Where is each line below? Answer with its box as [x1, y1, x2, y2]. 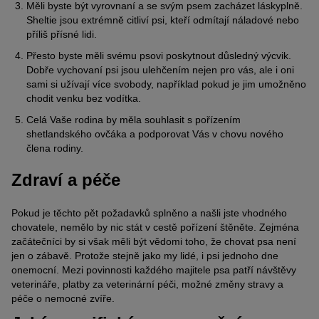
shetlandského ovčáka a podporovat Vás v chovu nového [26, 128, 283, 140]
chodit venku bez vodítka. [26, 93, 141, 105]
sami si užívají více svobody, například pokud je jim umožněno [26, 78, 306, 90]
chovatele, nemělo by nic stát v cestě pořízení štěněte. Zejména [11, 221, 299, 233]
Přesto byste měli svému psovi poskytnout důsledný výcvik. [26, 50, 291, 62]
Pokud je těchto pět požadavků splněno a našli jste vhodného [11, 206, 287, 219]
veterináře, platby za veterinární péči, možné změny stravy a [11, 278, 283, 290]
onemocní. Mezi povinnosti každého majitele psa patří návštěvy [11, 263, 296, 276]
